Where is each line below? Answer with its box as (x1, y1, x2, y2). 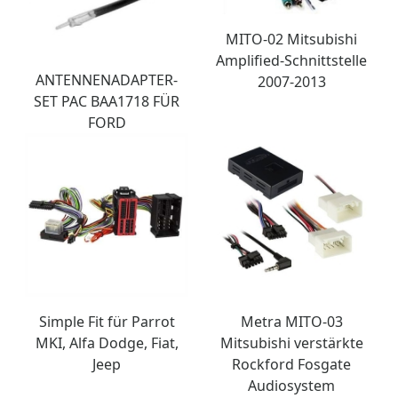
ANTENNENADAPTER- (36, 69, 178, 90)
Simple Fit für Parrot (38, 311, 175, 331)
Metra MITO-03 (240, 311, 343, 331)
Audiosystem (248, 375, 335, 395)
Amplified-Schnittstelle (216, 50, 367, 70)
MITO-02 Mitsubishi (226, 28, 357, 49)
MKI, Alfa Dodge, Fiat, (35, 332, 179, 353)
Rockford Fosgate (232, 354, 351, 374)
